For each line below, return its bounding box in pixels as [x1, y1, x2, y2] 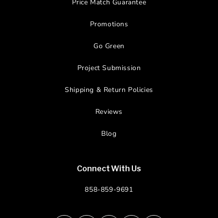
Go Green [93, 41, 125, 51]
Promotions [90, 19, 128, 29]
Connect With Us [77, 164, 141, 174]
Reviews [95, 107, 123, 117]
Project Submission [77, 63, 141, 73]
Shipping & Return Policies [65, 85, 153, 95]
